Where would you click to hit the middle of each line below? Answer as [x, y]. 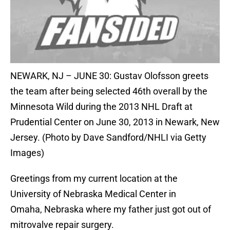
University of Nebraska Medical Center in [93, 194]
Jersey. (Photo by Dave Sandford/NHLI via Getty [108, 138]
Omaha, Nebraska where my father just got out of [111, 209]
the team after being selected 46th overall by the [109, 91]
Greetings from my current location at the [94, 179]
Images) [27, 153]
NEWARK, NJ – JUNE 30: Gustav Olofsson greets [109, 76]
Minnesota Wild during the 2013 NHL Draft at [101, 107]
